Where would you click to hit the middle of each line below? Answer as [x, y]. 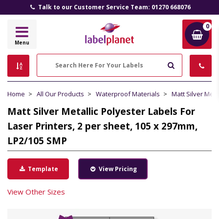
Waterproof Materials [128, 94]
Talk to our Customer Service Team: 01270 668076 [113, 7]
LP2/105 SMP [37, 141]
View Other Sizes [36, 192]
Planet [120, 49]
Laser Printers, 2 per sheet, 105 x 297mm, [102, 126]
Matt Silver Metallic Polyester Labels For [101, 111]
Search [187, 65]
